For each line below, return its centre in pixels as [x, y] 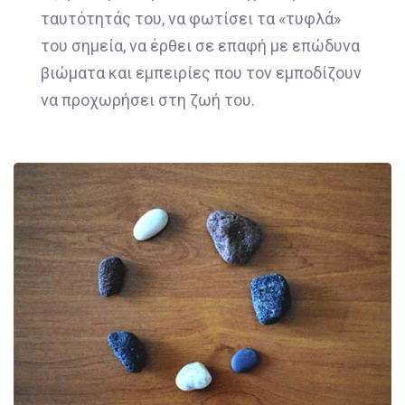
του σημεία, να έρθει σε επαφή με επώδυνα [200, 45]
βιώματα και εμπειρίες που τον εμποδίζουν [201, 72]
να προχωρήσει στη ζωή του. [148, 99]
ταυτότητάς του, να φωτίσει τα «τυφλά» [191, 18]
